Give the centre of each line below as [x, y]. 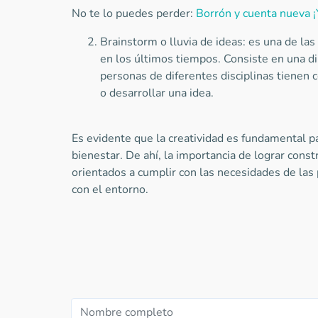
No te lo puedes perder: [133, 13]
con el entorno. [110, 190]
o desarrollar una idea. [158, 93]
